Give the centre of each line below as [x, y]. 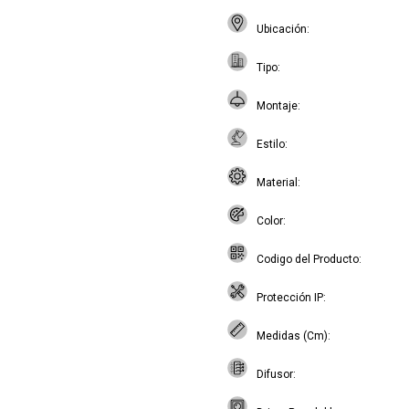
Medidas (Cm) [292, 336]
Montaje [277, 106]
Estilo [271, 144]
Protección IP [290, 298]
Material [277, 183]
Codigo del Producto [308, 259]
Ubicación [282, 29]
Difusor [275, 374]
